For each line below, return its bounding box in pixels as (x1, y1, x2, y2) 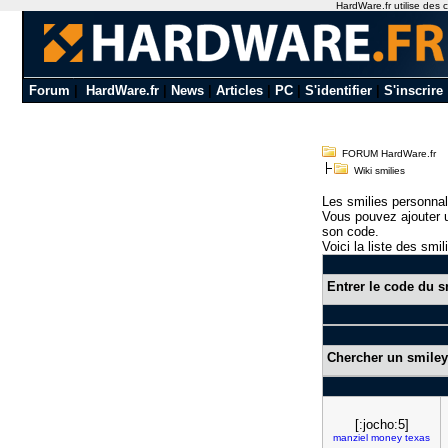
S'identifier (304, 83, 372, 98)
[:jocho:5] (354, 417, 409, 432)
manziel (333, 432, 368, 443)
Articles (215, 83, 263, 98)
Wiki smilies (348, 165, 405, 176)
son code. (322, 224, 379, 239)
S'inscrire (383, 83, 443, 98)
